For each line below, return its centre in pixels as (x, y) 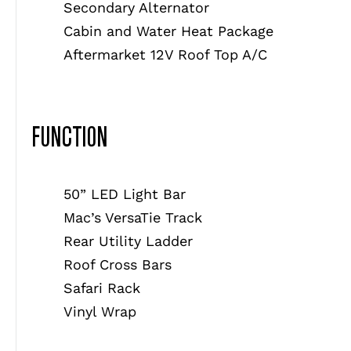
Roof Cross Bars (118, 264)
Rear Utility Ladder (128, 241)
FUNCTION (70, 136)
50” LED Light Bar (125, 194)
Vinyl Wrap (100, 311)
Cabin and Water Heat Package (168, 31)
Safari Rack (102, 288)
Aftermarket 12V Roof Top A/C (165, 54)
